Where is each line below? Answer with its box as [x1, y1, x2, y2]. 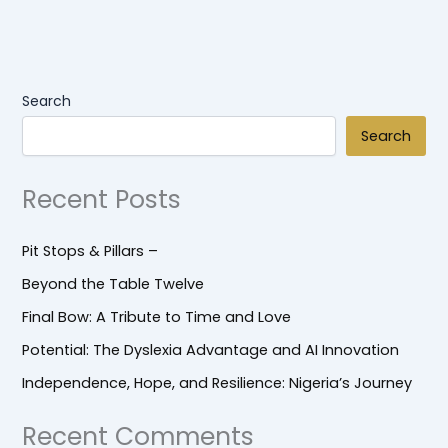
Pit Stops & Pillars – [22, 241, 159, 262]
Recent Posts [22, 181, 182, 217]
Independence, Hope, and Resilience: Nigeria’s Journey [22, 373, 413, 394]
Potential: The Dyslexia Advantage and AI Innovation [22, 340, 400, 361]
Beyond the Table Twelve [22, 274, 205, 295]
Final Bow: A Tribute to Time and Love [22, 307, 292, 328]
